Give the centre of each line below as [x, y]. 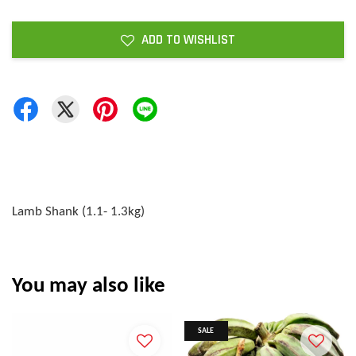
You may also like [89, 286]
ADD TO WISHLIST [188, 40]
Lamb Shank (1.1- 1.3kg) [78, 212]
